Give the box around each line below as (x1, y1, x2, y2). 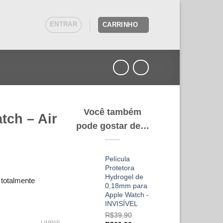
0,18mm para (105, 181, 147, 190)
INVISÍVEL (105, 199, 138, 208)
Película (105, 154, 130, 163)
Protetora (105, 163, 134, 172)
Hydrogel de (105, 172, 143, 181)
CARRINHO (98, 21, 134, 28)
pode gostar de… (76, 121, 149, 131)
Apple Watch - (105, 190, 149, 199)
